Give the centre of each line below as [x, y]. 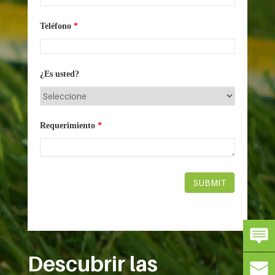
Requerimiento [69, 126]
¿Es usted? [60, 74]
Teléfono [57, 26]
